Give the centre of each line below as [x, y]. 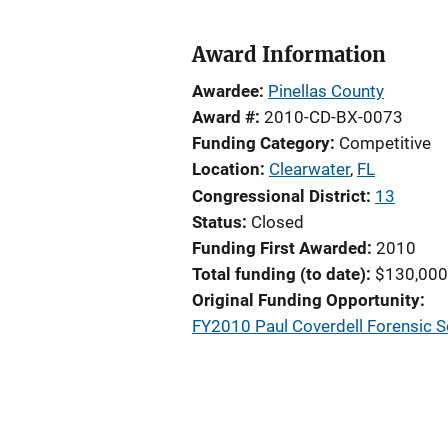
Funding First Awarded [279, 248]
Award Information [289, 54]
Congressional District [279, 196]
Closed [277, 222]
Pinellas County [326, 91]
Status [217, 222]
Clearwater [309, 169]
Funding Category [261, 143]
